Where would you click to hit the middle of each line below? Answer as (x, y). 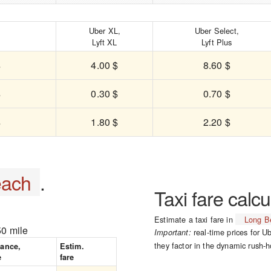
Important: (173, 232)
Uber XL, (105, 31)
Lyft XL (105, 42)
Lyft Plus (217, 42)
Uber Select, (217, 31)
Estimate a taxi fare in (195, 219)
